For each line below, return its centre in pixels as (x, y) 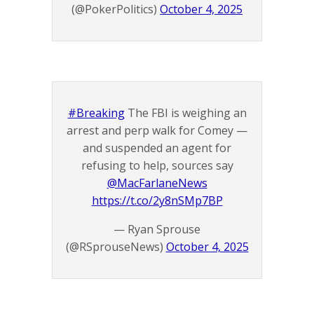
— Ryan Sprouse (157, 230)
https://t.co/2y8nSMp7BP (157, 201)
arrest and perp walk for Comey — (157, 131)
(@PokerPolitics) (116, 9)
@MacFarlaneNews (157, 183)
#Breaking (96, 113)
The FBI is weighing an (185, 113)
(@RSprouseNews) (116, 247)
